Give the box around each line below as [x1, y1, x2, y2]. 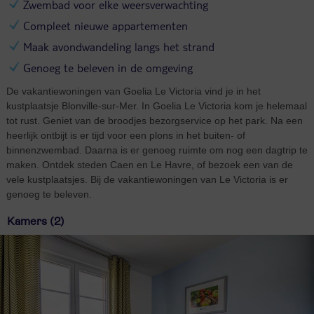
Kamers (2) [7, 215, 65, 227]
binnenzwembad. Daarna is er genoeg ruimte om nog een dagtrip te [6, 144, 308, 156]
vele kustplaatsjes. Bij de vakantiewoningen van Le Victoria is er [6, 173, 288, 185]
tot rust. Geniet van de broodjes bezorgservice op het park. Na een [6, 114, 303, 126]
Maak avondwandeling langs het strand [22, 39, 214, 54]
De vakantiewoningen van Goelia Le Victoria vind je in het [6, 85, 261, 97]
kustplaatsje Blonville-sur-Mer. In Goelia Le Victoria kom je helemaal [6, 100, 307, 111]
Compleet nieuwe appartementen [22, 18, 188, 33]
